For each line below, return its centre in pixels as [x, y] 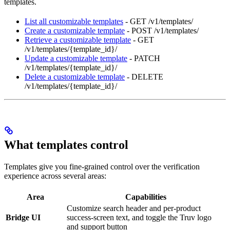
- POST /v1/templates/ [162, 31]
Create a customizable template [75, 31]
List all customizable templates [74, 22]
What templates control [66, 145]
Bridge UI [23, 218]
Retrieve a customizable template [78, 40]
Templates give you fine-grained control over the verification [102, 167]
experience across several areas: [55, 176]
